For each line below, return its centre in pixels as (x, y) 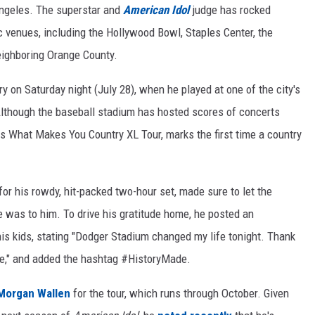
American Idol (156, 10)
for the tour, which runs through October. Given (180, 293)
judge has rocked (230, 10)
